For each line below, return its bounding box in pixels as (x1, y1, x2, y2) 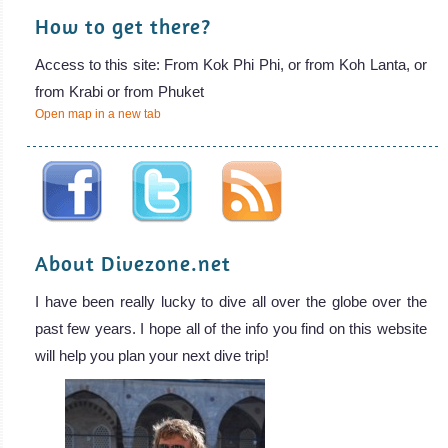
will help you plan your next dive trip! (34, 346, 269, 364)
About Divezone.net (34, 249, 231, 276)
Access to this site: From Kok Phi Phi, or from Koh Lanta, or (34, 55, 427, 73)
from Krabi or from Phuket (34, 82, 204, 100)
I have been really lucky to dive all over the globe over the (34, 292, 427, 310)
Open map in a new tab (34, 106, 161, 121)
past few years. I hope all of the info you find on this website (34, 319, 427, 337)
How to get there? (34, 12, 211, 39)
